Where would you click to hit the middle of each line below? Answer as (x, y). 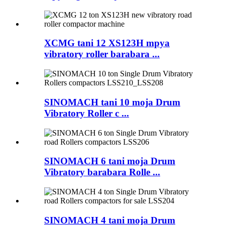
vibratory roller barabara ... (102, 54)
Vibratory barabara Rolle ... (102, 172)
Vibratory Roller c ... (87, 113)
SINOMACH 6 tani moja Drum (110, 161)
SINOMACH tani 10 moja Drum (112, 102)
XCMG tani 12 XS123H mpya (107, 43)
